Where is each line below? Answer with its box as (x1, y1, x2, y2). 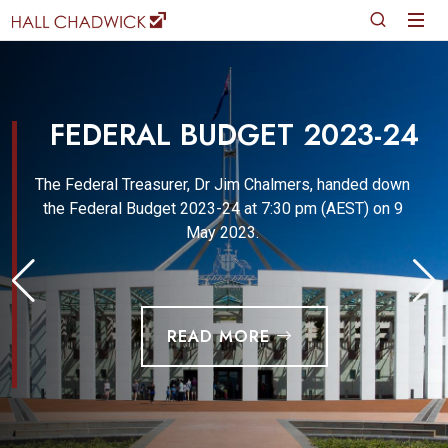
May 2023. (186, 223, 259, 242)
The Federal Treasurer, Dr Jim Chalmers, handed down (35, 175, 410, 194)
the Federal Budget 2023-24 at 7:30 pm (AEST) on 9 (42, 199, 403, 218)
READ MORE (167, 325, 276, 348)
